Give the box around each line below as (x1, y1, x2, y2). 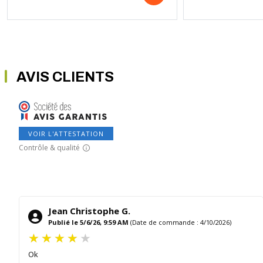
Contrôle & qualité (19, 143, 80, 153)
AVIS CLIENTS (16, 69, 114, 85)
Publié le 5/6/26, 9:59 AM (48, 218, 129, 227)
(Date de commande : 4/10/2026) (130, 218, 231, 227)
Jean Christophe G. (48, 205, 130, 217)
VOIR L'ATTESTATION (28, 129, 104, 139)
